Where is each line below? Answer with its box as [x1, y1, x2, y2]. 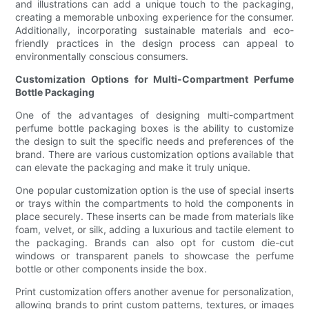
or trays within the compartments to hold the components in [15, 197, 294, 210]
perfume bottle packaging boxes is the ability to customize [15, 122, 294, 134]
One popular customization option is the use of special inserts [15, 184, 294, 197]
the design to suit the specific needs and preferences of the [15, 135, 294, 148]
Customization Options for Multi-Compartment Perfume [15, 73, 294, 86]
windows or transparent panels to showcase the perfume [15, 250, 294, 262]
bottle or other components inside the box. [15, 263, 208, 275]
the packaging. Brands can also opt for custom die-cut [15, 237, 294, 249]
